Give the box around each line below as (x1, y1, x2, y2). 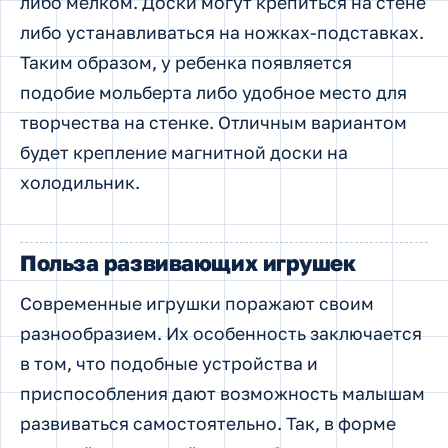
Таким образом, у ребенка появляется (20, 52, 352, 74)
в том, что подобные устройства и (20, 353, 318, 375)
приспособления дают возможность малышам (20, 383, 425, 405)
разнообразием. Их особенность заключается (20, 323, 422, 345)
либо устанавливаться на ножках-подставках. (20, 22, 424, 44)
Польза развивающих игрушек (20, 249, 356, 277)
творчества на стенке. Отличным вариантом (20, 112, 407, 134)
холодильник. (20, 172, 140, 194)
